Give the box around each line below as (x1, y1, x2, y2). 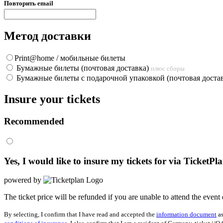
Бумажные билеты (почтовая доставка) (14, 64, 151, 73)
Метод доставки (4, 29, 91, 43)
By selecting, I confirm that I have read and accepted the (4, 211, 156, 219)
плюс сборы (151, 65, 185, 73)
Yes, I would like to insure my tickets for (4, 155, 169, 166)
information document (156, 211, 217, 219)
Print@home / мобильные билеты (14, 54, 125, 63)
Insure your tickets (4, 93, 100, 106)
